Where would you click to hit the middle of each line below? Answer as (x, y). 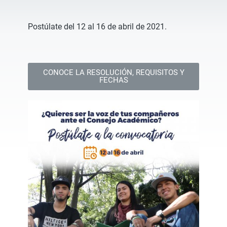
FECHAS (113, 80)
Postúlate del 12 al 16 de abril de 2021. (97, 27)
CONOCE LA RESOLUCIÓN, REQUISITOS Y (113, 72)
